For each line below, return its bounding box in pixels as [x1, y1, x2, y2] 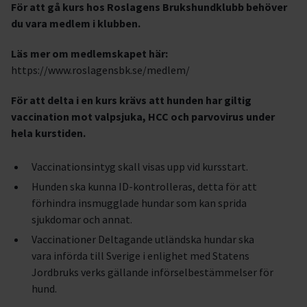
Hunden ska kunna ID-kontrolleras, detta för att [32, 180, 257, 193]
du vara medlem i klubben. [11, 16, 140, 30]
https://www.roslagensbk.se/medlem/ [11, 63, 190, 77]
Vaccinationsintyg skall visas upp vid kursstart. [32, 160, 248, 173]
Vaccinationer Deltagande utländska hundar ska [32, 232, 254, 246]
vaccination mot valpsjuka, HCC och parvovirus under [11, 110, 275, 123]
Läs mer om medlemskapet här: [11, 47, 170, 60]
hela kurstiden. [11, 126, 86, 140]
